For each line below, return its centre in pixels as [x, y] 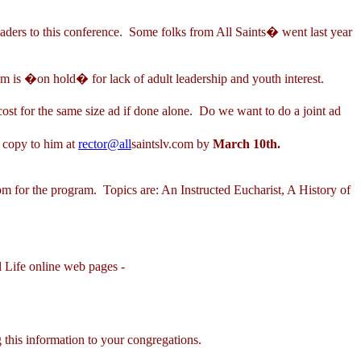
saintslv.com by [172, 144]
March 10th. [247, 144]
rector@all [105, 144]
